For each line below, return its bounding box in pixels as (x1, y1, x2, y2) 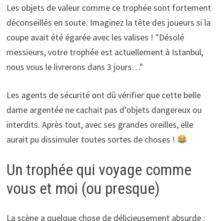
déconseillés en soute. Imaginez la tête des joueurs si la (6, 16, 211, 28)
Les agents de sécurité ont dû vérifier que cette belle (6, 89, 201, 101)
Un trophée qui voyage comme (6, 160, 191, 179)
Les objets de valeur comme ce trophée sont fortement (6, 1, 211, 13)
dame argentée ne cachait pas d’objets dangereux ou (6, 104, 202, 115)
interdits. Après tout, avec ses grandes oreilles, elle (6, 118, 193, 130)
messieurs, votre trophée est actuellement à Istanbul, (6, 46, 203, 58)
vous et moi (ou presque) (6, 179, 160, 198)
